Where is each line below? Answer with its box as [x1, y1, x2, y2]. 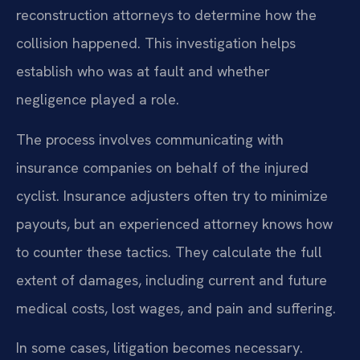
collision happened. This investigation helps [16, 34, 296, 53]
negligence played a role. [16, 90, 179, 109]
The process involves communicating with [16, 129, 284, 149]
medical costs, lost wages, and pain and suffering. [16, 298, 336, 317]
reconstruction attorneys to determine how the [16, 6, 317, 25]
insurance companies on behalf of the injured [16, 157, 309, 177]
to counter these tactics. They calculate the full [16, 242, 322, 261]
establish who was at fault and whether [16, 62, 270, 81]
